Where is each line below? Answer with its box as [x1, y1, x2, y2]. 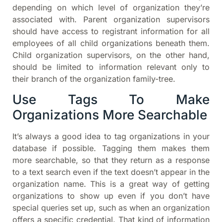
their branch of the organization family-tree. [12, 73, 175, 84]
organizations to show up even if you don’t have [12, 191, 210, 201]
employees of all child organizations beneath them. [12, 38, 210, 48]
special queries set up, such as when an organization [12, 203, 210, 213]
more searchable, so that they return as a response [12, 155, 210, 166]
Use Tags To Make [12, 92, 210, 108]
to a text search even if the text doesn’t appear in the [12, 167, 210, 177]
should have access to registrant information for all [12, 26, 210, 36]
